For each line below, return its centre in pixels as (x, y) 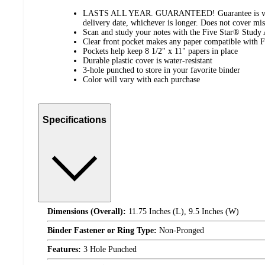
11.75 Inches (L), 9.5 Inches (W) (182, 211)
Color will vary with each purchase (141, 80)
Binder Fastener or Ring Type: (102, 230)
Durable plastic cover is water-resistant (148, 61)
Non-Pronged (180, 230)
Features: (64, 249)
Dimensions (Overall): (87, 211)
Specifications (75, 120)
